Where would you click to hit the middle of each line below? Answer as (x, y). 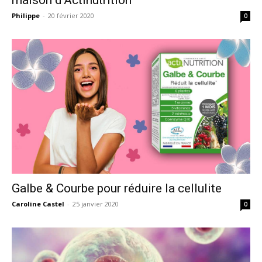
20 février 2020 (71, 15)
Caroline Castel (38, 204)
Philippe (26, 15)
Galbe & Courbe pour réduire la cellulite (117, 188)
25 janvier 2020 (96, 204)
